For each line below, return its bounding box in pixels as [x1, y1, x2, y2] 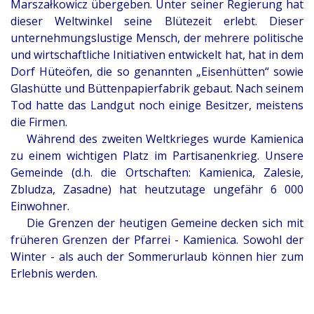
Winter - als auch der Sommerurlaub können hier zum [11, 249, 303, 265]
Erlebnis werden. [11, 266, 97, 282]
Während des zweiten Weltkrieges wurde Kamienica [11, 131, 303, 147]
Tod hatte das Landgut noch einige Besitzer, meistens [11, 97, 303, 114]
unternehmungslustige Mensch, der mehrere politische [11, 30, 303, 46]
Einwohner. [11, 198, 69, 214]
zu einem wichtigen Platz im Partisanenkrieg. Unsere [11, 148, 303, 164]
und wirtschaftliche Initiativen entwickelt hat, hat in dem [11, 47, 303, 63]
